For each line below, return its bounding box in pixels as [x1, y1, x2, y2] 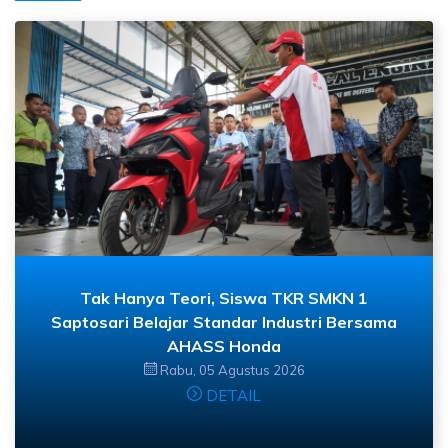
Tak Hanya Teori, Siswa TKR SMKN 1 [80, 288, 368, 309]
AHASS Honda [167, 336, 281, 357]
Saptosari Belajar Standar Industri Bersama [51, 312, 397, 333]
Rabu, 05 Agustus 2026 [156, 362, 305, 379]
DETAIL [202, 386, 261, 406]
